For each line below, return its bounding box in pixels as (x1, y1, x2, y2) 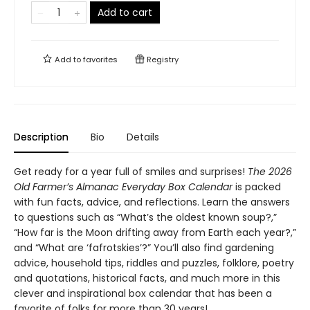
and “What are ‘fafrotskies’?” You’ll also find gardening (14, 241, 274, 255)
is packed (232, 180, 281, 194)
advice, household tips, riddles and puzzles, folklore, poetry (14, 256, 294, 270)
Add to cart (98, 6, 152, 19)
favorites (83, 54, 118, 65)
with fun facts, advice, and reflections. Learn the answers (14, 195, 290, 209)
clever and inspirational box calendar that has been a (14, 286, 272, 300)
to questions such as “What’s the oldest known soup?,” (14, 210, 277, 224)
